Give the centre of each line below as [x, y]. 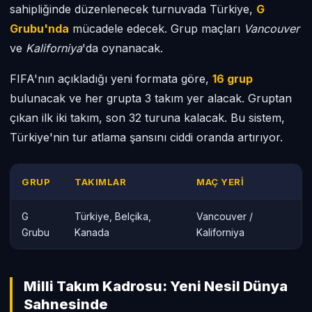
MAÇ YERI [220, 182]
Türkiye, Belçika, [113, 216]
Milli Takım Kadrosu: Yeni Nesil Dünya [156, 286]
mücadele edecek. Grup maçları [156, 29]
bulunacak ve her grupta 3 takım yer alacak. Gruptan [151, 98]
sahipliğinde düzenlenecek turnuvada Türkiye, [133, 9]
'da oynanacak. [123, 48]
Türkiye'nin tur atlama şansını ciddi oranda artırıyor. [146, 137]
